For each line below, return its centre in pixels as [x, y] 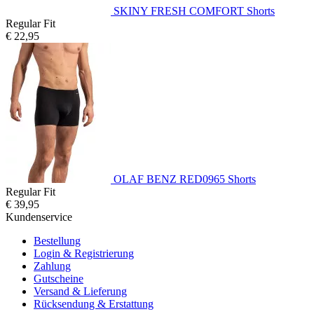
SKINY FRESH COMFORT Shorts [194, 11]
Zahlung [52, 266]
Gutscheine [59, 279]
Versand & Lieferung [80, 292]
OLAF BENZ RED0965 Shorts [185, 179]
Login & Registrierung [84, 254]
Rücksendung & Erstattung [94, 304]
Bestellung [57, 241]
